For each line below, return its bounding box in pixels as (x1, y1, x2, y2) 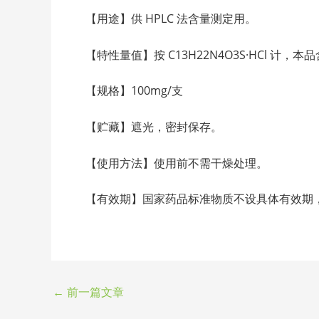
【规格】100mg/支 (85, 83, 183, 99)
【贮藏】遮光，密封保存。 (85, 118, 222, 135)
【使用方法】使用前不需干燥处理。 (85, 155, 268, 171)
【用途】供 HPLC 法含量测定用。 (85, 11, 256, 27)
